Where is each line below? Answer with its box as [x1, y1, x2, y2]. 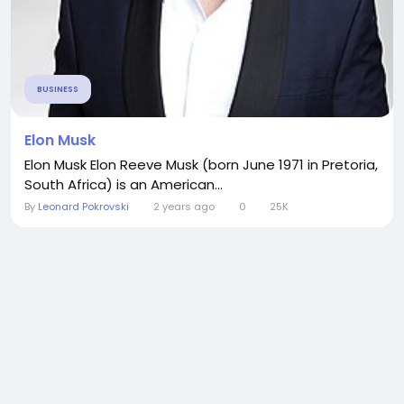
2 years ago [152, 199, 215, 214]
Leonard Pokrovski [38, 199, 129, 214]
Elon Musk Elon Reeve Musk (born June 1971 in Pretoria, [24, 155, 378, 174]
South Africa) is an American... [24, 175, 223, 194]
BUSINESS [37, 84, 78, 95]
